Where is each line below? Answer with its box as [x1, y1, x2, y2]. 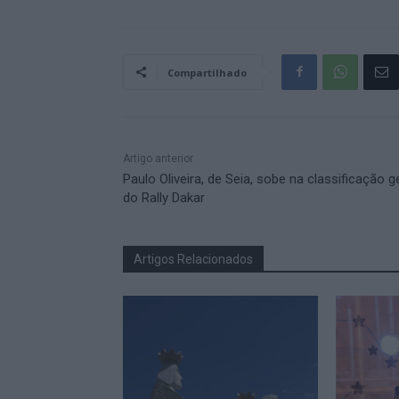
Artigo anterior [123, 151, 193, 165]
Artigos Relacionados [134, 251, 253, 266]
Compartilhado [167, 65, 247, 79]
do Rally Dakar [123, 189, 205, 206]
